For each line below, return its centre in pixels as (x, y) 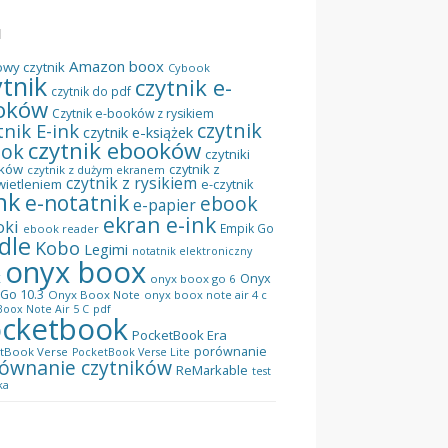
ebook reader (61, 228)
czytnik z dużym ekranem (96, 169)
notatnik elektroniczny (192, 250)
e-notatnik (77, 202)
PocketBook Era (179, 334)
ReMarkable (212, 369)
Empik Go (247, 227)
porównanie (230, 351)
